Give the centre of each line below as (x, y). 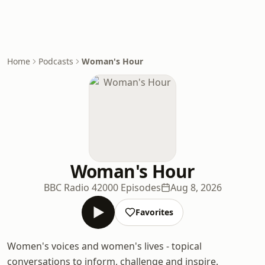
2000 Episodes (129, 188)
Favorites (154, 212)
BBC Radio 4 (70, 188)
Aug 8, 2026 (196, 188)
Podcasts (56, 61)
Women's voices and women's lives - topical (104, 246)
